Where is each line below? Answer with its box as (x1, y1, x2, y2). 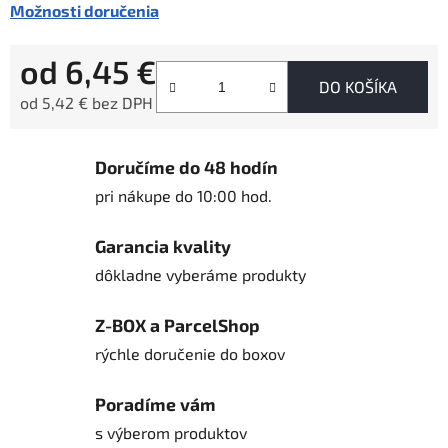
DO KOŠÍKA (319, 77, 397, 97)
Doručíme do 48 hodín (95, 156, 278, 179)
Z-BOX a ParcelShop (95, 314, 260, 337)
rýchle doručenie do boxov (95, 344, 285, 364)
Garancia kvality (95, 235, 231, 258)
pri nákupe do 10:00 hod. (95, 186, 272, 206)
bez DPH (88, 93, 153, 113)
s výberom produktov (95, 423, 247, 443)
